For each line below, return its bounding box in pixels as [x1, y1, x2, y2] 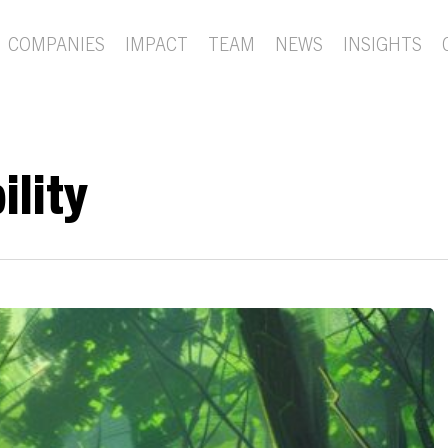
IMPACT [125, 31, 188, 55]
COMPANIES [8, 31, 105, 55]
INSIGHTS [343, 31, 422, 55]
